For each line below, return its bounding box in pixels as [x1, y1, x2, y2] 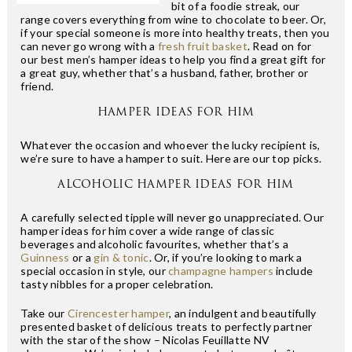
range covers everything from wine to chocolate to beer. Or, [20, 12, 327, 26]
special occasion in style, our [20, 263, 169, 277]
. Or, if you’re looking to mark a [148, 250, 302, 264]
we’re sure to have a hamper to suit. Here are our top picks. [20, 151, 322, 165]
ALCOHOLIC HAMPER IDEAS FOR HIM [57, 176, 294, 191]
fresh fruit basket [157, 38, 247, 53]
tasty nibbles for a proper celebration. [20, 277, 214, 291]
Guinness [20, 250, 70, 264]
